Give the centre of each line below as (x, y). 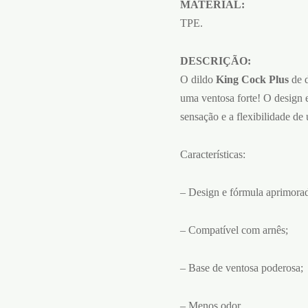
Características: (213, 154)
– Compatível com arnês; (234, 230)
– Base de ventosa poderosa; (242, 267)
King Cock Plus (252, 79)
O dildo (198, 79)
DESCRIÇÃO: (216, 60)
